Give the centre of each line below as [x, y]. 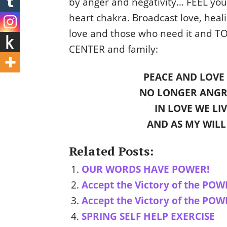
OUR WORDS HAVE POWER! [145, 169]
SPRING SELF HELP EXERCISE [148, 216]
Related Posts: [111, 151]
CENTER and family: [113, 49]
